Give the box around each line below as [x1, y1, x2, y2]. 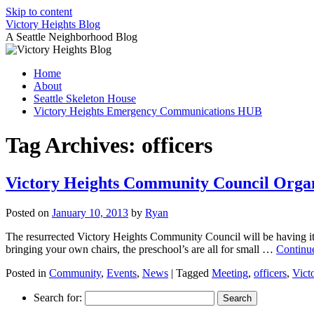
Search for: [34, 291, 82, 303]
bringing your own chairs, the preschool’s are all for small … [6, 243, 276, 255]
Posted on [6, 206, 49, 219]
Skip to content [6, 6, 72, 18]
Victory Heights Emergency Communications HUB [34, 105, 262, 117]
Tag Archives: [6, 132, 142, 158]
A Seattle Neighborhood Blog [6, 31, 137, 43]
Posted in [6, 266, 46, 279]
